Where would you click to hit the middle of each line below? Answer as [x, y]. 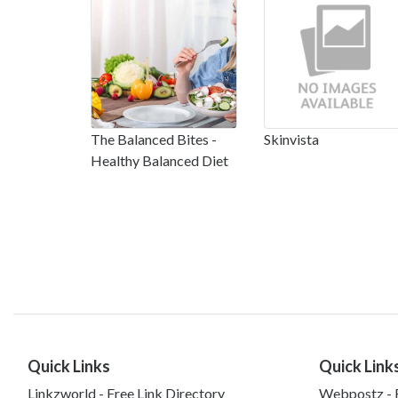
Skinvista [291, 139]
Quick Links [69, 366]
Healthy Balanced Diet [159, 160]
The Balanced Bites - [154, 139]
